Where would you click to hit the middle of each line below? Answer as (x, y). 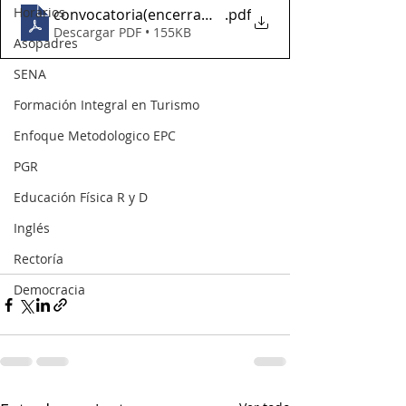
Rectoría (39, 259)
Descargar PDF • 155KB (122, 32)
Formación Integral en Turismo (106, 105)
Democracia (49, 290)
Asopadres (46, 43)
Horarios (39, 12)
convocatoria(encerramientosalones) (180, 14)
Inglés (32, 228)
